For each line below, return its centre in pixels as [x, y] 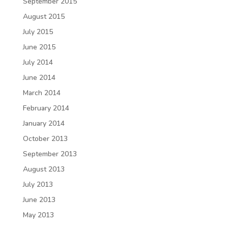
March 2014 [41, 93]
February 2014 [46, 108]
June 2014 [39, 77]
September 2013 [50, 154]
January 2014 [44, 123]
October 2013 [45, 138]
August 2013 [44, 169]
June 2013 [39, 199]
